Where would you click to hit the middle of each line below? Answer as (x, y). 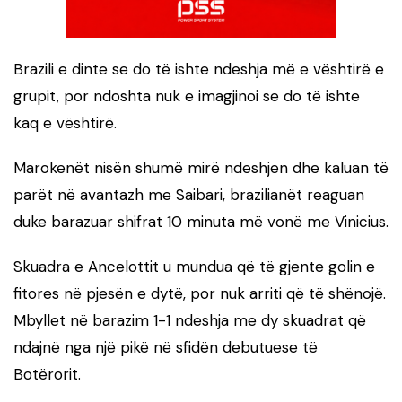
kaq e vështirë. (65, 123)
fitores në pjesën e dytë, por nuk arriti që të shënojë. (200, 294)
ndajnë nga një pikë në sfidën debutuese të (166, 348)
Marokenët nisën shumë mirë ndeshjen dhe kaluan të (201, 168)
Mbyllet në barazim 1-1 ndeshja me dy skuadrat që (190, 321)
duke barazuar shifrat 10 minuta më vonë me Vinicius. (201, 222)
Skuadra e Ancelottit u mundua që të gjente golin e (194, 267)
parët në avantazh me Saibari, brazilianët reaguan (189, 195)
